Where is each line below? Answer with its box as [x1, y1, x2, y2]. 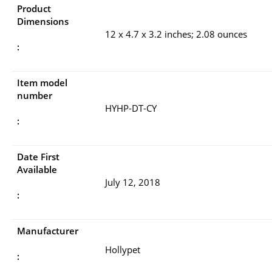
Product [17, 2, 51, 15]
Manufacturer [17, 224, 78, 237]
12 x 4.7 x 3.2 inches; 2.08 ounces [105, 27, 247, 40]
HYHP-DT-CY [105, 101, 157, 114]
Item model [17, 76, 67, 89]
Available [17, 163, 57, 175]
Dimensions [17, 15, 69, 27]
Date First [17, 150, 59, 163]
